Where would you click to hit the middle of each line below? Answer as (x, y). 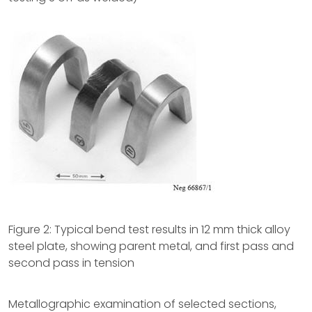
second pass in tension (71, 263)
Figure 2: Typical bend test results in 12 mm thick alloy (149, 229)
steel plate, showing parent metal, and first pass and (151, 246)
